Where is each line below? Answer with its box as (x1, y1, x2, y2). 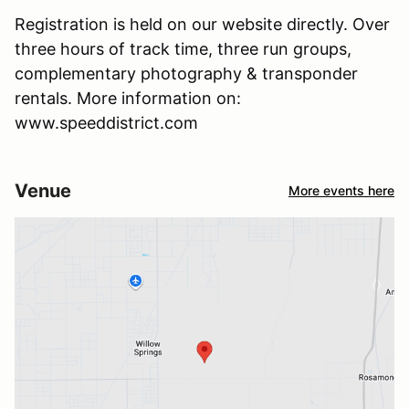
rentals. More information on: (15, 88, 241, 108)
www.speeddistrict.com (15, 112, 198, 132)
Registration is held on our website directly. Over (15, 14, 390, 34)
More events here (288, 183, 394, 199)
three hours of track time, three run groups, (15, 38, 351, 58)
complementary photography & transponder (15, 63, 358, 83)
